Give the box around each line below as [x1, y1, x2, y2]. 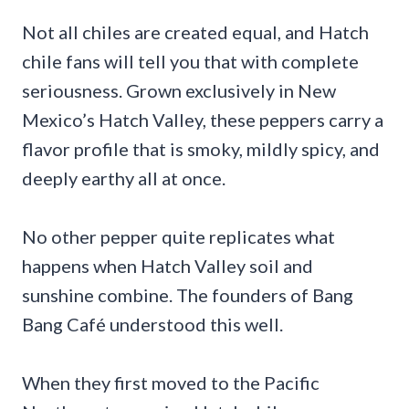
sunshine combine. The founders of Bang [22, 283, 353, 306]
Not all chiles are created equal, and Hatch [22, 20, 369, 43]
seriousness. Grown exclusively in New [22, 79, 336, 101]
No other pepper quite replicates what [22, 225, 335, 247]
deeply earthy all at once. [22, 166, 225, 189]
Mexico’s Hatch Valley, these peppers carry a [22, 108, 383, 131]
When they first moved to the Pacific [22, 371, 320, 393]
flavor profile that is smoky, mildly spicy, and [22, 137, 380, 160]
